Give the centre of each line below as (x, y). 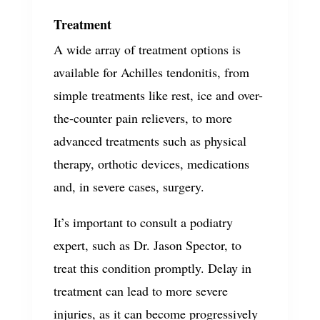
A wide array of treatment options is (147, 49)
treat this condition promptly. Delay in (152, 268)
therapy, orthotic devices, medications (151, 164)
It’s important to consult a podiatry (143, 222)
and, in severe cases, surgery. (129, 186)
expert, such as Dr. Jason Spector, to (147, 245)
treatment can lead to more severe (140, 291)
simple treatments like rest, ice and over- (158, 95)
